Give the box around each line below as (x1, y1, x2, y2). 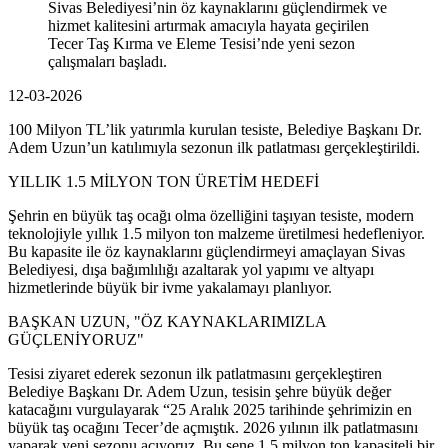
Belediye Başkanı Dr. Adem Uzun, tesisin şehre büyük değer (8, 382, 391, 400)
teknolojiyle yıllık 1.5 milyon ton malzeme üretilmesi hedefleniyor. (8, 224, 425, 242)
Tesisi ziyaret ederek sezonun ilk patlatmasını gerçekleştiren (8, 364, 382, 382)
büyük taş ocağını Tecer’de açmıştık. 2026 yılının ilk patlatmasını (8, 418, 418, 436)
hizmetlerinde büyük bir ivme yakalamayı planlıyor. (8, 278, 332, 296)
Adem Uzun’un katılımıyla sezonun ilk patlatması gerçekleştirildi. (8, 138, 420, 156)
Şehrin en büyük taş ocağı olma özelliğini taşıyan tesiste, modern (8, 206, 414, 224)
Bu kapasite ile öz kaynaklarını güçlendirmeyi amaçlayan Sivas (8, 242, 405, 260)
